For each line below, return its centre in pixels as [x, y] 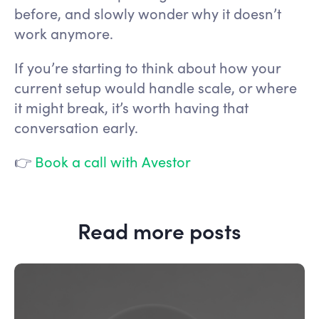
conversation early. [76, 127]
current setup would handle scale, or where [156, 88]
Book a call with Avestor [113, 162]
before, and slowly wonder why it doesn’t [148, 14]
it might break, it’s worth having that [131, 108]
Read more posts [159, 230]
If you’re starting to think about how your [147, 68]
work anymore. [64, 33]
